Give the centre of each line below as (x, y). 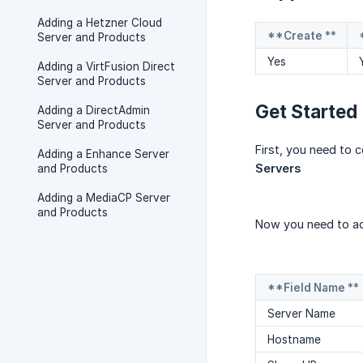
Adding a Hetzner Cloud (100, 23)
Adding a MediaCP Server (104, 198)
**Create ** (302, 36)
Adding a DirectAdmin (94, 110)
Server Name (301, 314)
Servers (278, 169)
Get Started (306, 112)
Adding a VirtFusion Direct (106, 66)
